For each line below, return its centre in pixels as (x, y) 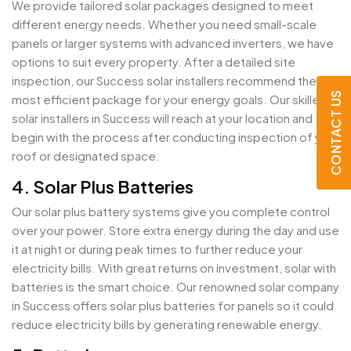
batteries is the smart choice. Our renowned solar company (175, 287)
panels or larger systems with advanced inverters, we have (173, 43)
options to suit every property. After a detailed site (154, 62)
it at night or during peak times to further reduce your (157, 249)
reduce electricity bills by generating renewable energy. (167, 324)
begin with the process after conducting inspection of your (175, 137)
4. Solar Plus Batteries (103, 187)
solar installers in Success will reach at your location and (162, 118)
